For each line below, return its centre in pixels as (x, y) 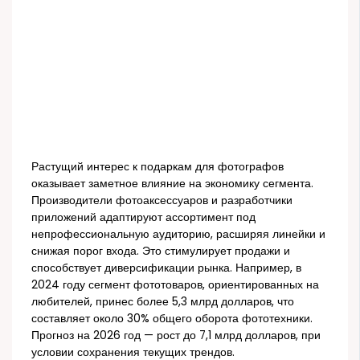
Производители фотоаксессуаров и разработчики (162, 200)
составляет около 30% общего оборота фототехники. (172, 318)
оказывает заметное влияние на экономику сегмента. (173, 183)
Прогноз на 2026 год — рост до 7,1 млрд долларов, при (176, 335)
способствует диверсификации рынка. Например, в (167, 268)
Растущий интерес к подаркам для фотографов (158, 166)
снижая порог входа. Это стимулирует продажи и (161, 251)
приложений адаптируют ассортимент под (144, 217)
